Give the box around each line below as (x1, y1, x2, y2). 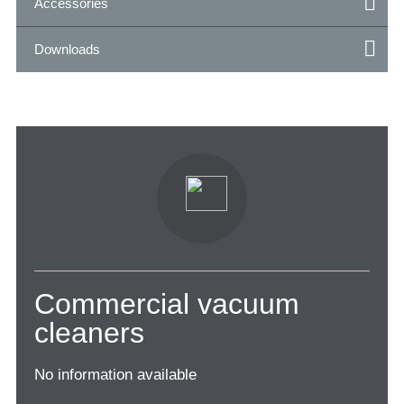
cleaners (34, 316, 144, 349)
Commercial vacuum (34, 287, 299, 320)
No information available (34, 365, 197, 383)
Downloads (34, 41, 100, 57)
